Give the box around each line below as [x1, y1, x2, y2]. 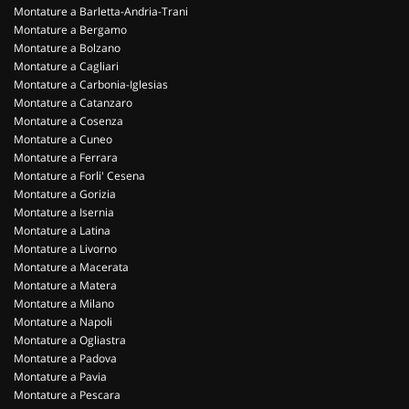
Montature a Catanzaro [14, 95, 132, 110]
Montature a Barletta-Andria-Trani [14, 4, 188, 19]
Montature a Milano [14, 296, 114, 311]
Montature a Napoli [14, 314, 112, 330]
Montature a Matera [14, 278, 117, 293]
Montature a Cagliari [14, 58, 119, 74]
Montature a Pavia [14, 369, 107, 384]
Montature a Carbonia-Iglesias [14, 77, 168, 92]
